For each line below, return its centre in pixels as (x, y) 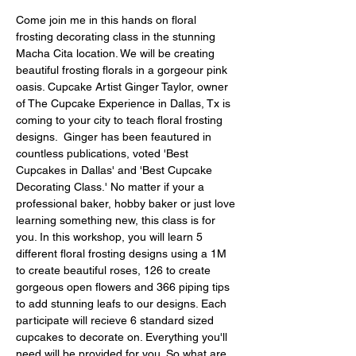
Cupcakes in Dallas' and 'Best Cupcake (116, 170)
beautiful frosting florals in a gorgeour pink (123, 70)
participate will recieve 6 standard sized (116, 320)
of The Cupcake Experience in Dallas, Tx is (125, 103)
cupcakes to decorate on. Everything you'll (123, 337)
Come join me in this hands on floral (108, 19)
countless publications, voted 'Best (104, 153)
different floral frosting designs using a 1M (123, 253)
